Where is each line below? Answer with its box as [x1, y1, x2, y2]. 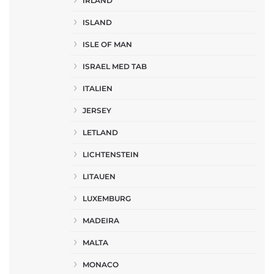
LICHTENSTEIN [83, 150, 139, 159]
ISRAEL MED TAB [83, 62, 147, 71]
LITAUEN [83, 172, 116, 181]
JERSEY [83, 106, 111, 115]
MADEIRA [83, 216, 119, 225]
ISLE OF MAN [83, 40, 132, 49]
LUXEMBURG [83, 194, 131, 203]
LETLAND [83, 128, 118, 137]
